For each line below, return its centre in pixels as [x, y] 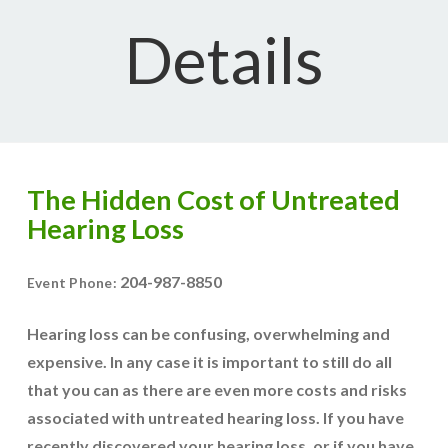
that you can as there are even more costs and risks [216, 389]
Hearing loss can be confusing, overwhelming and [208, 333]
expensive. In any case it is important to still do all [209, 361]
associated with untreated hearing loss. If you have [215, 417]
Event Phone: [73, 283]
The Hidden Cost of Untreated [213, 199]
